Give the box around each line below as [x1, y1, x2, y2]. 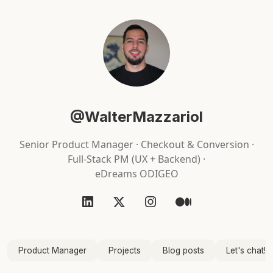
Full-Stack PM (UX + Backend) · [68, 152, 205, 166]
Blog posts [163, 246, 204, 255]
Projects [108, 246, 141, 255]
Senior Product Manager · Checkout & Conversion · [19, 138, 254, 151]
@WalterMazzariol [70, 108, 203, 126]
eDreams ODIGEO [94, 167, 179, 180]
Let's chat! [226, 246, 266, 255]
